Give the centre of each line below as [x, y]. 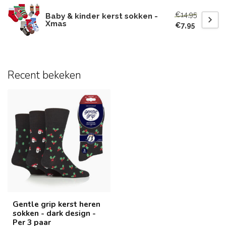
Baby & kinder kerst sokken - [102, 16]
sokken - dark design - [54, 213]
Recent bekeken [44, 75]
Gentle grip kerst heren [56, 204]
